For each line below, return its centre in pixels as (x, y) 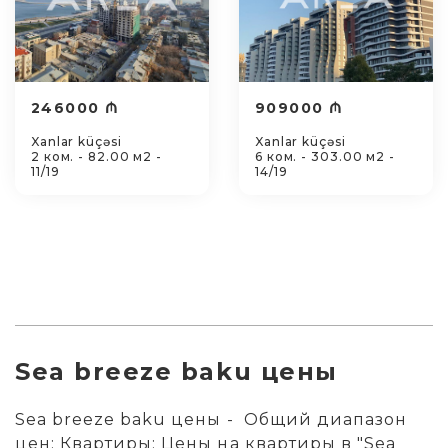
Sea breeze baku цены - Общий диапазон (211, 419)
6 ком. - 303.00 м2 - (325, 156)
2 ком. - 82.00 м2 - (97, 156)
